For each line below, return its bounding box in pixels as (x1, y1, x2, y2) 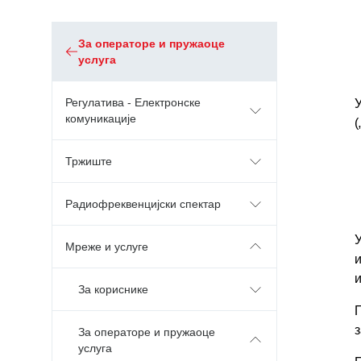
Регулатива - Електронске (65, 96, 201, 109)
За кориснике (78, 283, 148, 296)
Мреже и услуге (65, 240, 148, 253)
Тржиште (65, 155, 112, 168)
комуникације (65, 112, 136, 125)
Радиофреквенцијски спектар (65, 197, 221, 210)
